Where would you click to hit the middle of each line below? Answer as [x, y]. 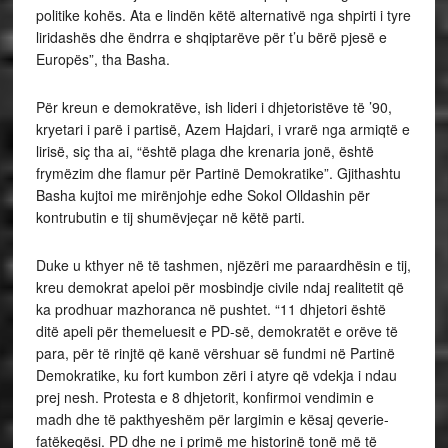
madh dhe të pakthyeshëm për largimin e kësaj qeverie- [212, 419]
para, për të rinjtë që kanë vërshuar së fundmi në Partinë [215, 353]
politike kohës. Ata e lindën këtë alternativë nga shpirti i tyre [223, 15]
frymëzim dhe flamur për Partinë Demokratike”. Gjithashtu [218, 173]
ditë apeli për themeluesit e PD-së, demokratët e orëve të [216, 331]
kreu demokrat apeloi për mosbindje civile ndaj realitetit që [219, 287]
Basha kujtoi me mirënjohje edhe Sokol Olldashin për [202, 195]
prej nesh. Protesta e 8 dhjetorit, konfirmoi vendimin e [204, 397]
